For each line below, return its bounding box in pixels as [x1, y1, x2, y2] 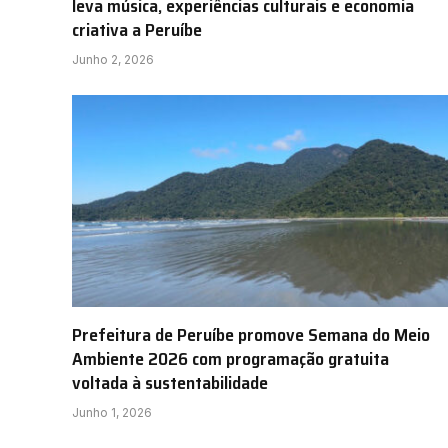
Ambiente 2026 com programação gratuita [72, 344, 389, 373]
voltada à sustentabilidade [72, 368, 268, 397]
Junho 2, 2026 [72, 52, 154, 68]
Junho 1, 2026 [72, 404, 152, 420]
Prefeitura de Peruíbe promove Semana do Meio [72, 320, 430, 349]
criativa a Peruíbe [72, 16, 202, 45]
